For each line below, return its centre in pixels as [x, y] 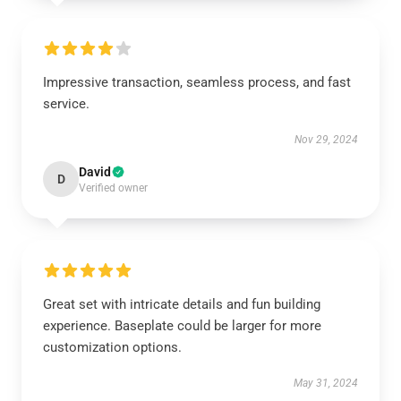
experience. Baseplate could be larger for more [182, 326]
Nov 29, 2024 [326, 140]
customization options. [112, 347]
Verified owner [113, 188]
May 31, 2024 [326, 383]
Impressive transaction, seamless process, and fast [197, 82]
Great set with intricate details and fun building [182, 304]
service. [66, 104]
